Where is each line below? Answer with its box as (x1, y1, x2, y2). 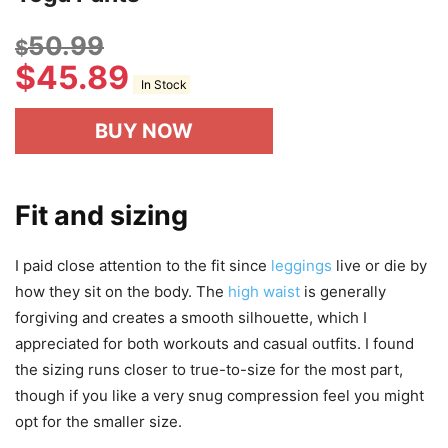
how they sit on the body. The (15, 282, 228, 301)
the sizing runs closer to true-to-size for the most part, (15, 360, 403, 379)
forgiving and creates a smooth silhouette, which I (15, 308, 367, 327)
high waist (228, 282, 300, 301)
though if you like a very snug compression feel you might (15, 386, 424, 405)
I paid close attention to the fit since (15, 256, 271, 275)
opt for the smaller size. (15, 412, 182, 431)
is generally (300, 282, 386, 301)
